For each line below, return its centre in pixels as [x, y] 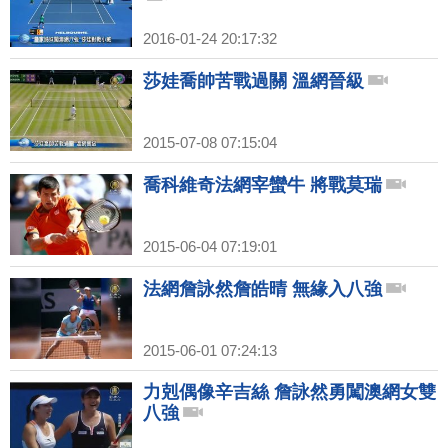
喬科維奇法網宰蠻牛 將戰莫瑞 [262, 185]
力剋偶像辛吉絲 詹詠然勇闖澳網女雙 [289, 392]
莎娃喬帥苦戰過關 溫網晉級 [253, 81]
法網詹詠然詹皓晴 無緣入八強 [262, 289]
